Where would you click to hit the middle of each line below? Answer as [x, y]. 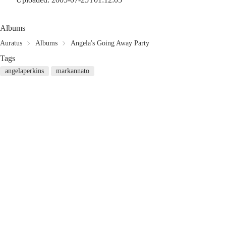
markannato [73, 71]
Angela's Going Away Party [110, 43]
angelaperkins [24, 71]
